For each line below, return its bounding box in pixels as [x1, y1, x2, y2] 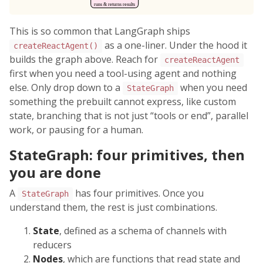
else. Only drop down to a [9, 81, 123, 95]
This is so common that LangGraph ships [9, 25, 190, 38]
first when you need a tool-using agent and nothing [9, 67, 237, 80]
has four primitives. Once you [72, 187, 204, 200]
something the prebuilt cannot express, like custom [9, 95, 236, 109]
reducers [33, 238, 72, 252]
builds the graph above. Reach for [9, 53, 160, 66]
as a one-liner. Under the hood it [102, 39, 247, 52]
